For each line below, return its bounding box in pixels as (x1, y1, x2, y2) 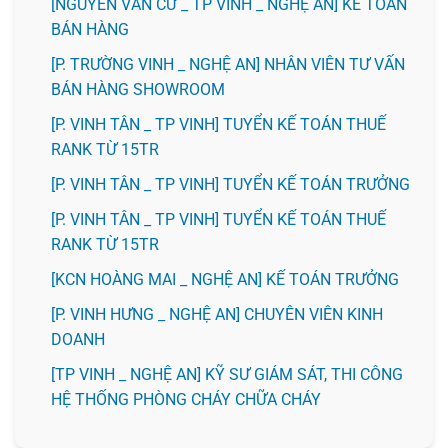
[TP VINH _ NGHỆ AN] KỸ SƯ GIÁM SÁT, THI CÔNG (50, 365, 403, 385)
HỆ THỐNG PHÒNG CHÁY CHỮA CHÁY (50, 390, 325, 410)
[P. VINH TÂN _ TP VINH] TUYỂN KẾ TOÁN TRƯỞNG (50, 175, 410, 195)
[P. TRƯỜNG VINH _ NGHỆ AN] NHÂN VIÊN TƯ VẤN (50, 55, 405, 75)
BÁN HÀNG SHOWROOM (50, 80, 225, 100)
